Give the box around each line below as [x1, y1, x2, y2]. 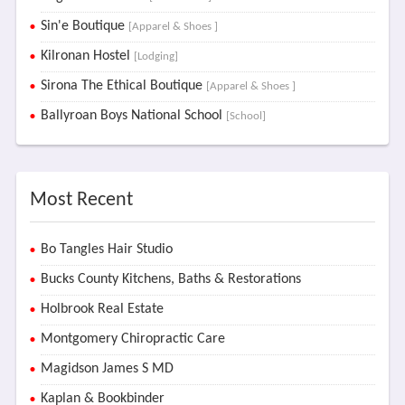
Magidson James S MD [40, 362, 174, 376]
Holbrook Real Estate [40, 302, 164, 316]
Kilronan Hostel [40, 49, 134, 63]
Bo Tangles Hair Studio [40, 242, 173, 257]
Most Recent [29, 190, 133, 211]
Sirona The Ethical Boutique [40, 79, 206, 93]
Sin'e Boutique [40, 19, 128, 33]
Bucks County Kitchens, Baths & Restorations [40, 272, 301, 287]
